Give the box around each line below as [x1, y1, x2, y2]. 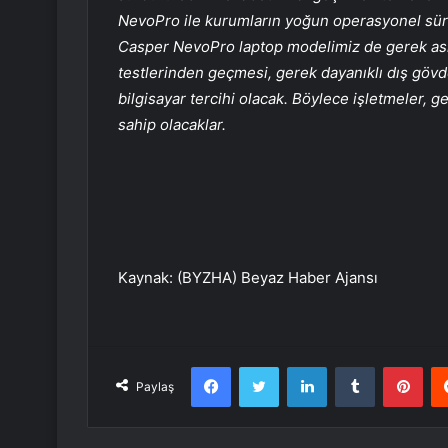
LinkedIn [326, 357, 378, 374]
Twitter [278, 357, 322, 374]
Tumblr [374, 357, 416, 374]
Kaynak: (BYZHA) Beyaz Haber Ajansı [118, 267, 378, 287]
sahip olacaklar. [118, 114, 226, 134]
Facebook [230, 357, 291, 374]
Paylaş [136, 378, 174, 394]
